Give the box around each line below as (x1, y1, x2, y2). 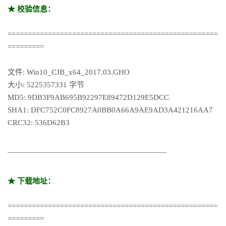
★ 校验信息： (8, 5, 55, 13)
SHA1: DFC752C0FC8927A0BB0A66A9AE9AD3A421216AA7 (8, 105, 213, 114)
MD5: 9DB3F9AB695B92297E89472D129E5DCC (8, 93, 169, 101)
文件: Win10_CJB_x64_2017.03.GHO (8, 68, 130, 76)
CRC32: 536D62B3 (8, 118, 70, 127)
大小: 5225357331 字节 (8, 80, 84, 89)
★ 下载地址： (8, 177, 55, 185)
